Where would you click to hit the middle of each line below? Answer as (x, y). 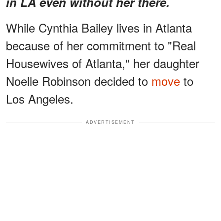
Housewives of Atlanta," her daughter (103, 63)
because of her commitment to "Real (101, 45)
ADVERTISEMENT (110, 122)
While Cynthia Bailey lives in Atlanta (99, 27)
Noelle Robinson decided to (79, 80)
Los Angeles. (40, 98)
